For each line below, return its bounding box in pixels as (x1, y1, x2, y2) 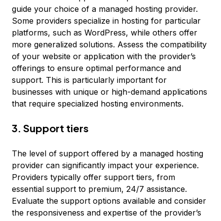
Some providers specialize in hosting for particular (12, 16, 201, 26)
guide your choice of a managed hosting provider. (12, 4, 198, 14)
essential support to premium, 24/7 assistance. (12, 184, 187, 194)
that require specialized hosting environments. (12, 99, 184, 109)
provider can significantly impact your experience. (12, 160, 199, 170)
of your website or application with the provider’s (12, 51, 196, 61)
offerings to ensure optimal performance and (12, 63, 181, 73)
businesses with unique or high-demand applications (12, 87, 207, 97)
